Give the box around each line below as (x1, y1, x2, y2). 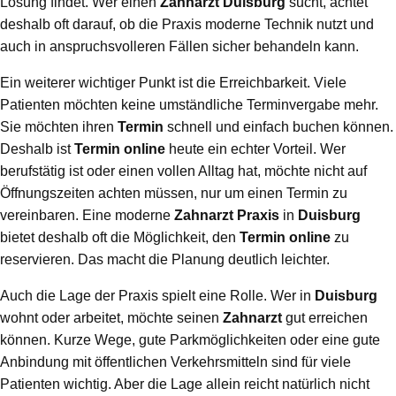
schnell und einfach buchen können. (164, 119, 393, 135)
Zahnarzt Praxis (174, 208, 279, 224)
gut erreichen (282, 310, 368, 326)
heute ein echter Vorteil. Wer (165, 141, 346, 157)
